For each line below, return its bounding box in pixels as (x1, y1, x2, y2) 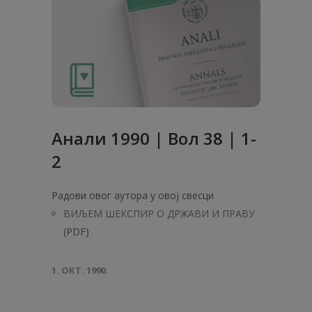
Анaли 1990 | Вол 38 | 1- (52, 127, 256, 150)
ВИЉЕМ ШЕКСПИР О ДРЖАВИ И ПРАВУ (63, 207, 255, 220)
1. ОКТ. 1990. (52, 264, 109, 276)
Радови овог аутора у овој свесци (52, 189, 214, 202)
